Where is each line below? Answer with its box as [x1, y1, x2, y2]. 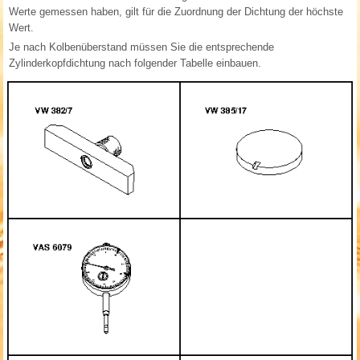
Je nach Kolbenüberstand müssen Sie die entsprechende [9, 41, 275, 54]
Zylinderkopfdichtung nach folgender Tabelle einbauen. [9, 57, 262, 70]
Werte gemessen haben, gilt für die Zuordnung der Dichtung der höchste [9, 6, 344, 18]
